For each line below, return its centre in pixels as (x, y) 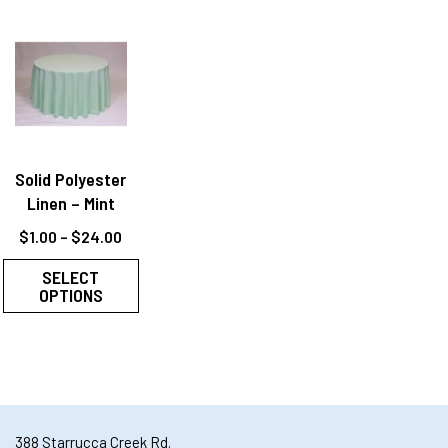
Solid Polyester (71, 179)
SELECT (71, 277)
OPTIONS (70, 295)
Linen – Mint (70, 203)
